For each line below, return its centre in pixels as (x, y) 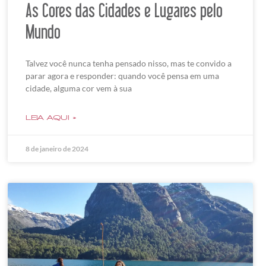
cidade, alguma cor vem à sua (78, 88)
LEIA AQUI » (51, 118)
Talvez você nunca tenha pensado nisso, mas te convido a (128, 64)
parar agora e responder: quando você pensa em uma (122, 76)
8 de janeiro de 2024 (57, 149)
